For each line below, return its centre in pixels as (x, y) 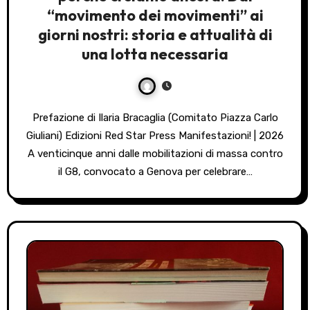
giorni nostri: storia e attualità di (155, 35)
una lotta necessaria (155, 54)
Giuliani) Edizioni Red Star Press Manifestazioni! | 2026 (155, 136)
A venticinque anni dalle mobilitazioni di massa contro (155, 154)
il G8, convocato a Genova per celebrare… (155, 172)
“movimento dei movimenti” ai (155, 16)
